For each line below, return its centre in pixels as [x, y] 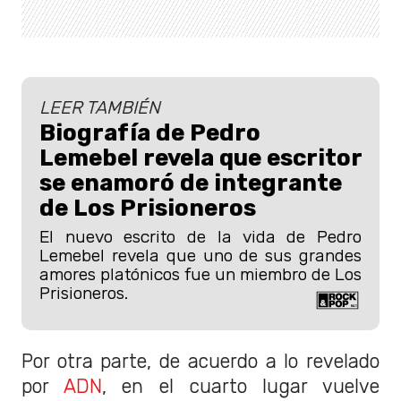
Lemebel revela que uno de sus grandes [200, 255]
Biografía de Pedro [150, 132]
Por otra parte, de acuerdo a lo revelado [200, 362]
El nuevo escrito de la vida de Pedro [200, 236]
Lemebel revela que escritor [200, 157]
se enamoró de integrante [191, 182]
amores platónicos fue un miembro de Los [200, 274]
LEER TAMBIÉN [100, 107]
